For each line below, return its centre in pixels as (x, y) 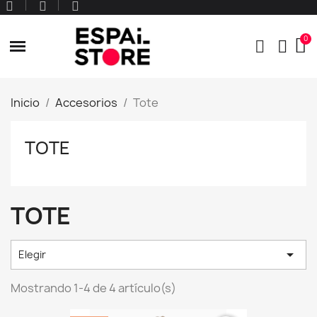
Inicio (25, 103)
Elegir (32, 255)
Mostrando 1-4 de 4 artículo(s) (93, 288)
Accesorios (86, 103)
